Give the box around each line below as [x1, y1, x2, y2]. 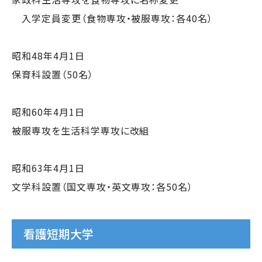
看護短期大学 [23, 225, 94, 242]
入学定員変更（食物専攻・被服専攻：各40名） [12, 11, 213, 25]
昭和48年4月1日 [12, 48, 85, 63]
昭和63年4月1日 [12, 160, 85, 175]
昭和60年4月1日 [12, 104, 85, 119]
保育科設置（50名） [12, 67, 94, 81]
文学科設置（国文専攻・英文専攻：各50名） [12, 179, 194, 194]
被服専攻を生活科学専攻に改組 [12, 123, 150, 137]
